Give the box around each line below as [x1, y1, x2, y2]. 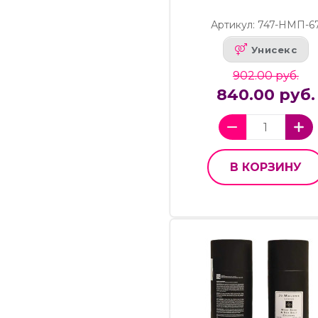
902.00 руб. [232, 69, 299, 83]
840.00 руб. [216, 85, 315, 105]
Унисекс [251, 43, 297, 55]
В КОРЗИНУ [229, 160, 302, 175]
